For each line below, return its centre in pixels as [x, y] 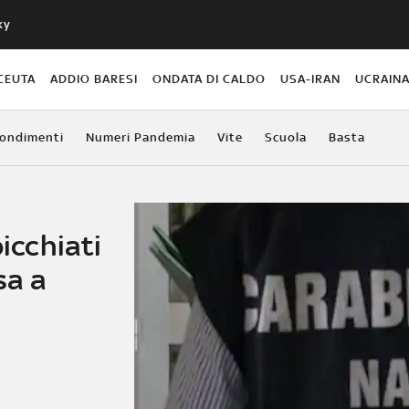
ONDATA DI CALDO [210, 79]
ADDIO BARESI [94, 79]
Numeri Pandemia [140, 137]
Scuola [285, 137]
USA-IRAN [311, 79]
